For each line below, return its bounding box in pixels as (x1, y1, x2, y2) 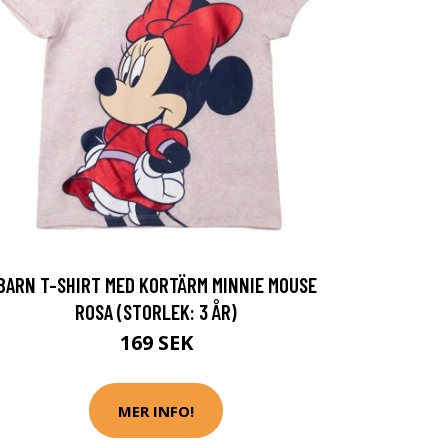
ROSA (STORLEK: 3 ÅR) (75, 299, 237, 325)
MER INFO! (118, 400, 194, 421)
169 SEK (119, 329, 193, 357)
